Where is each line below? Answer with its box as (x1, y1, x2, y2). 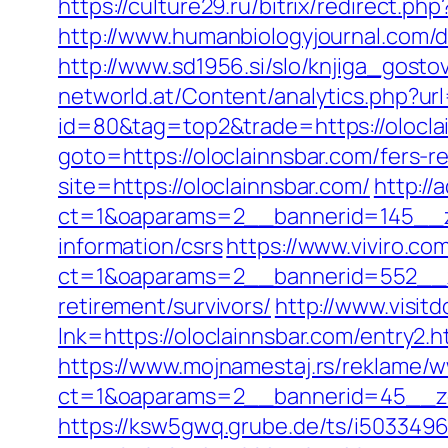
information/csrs (58, 231, 223, 261)
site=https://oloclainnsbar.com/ (58, 171, 370, 201)
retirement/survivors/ (58, 291, 271, 321)
